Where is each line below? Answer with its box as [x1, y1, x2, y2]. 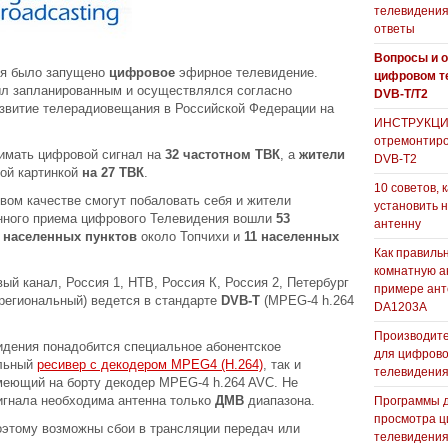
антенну [374, 217, 421, 231]
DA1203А [374, 300, 427, 314]
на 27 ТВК [82, 165, 144, 180]
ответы [374, 22, 415, 36]
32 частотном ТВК [165, 147, 280, 162]
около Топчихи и [137, 229, 244, 244]
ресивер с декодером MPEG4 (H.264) [37, 357, 263, 372]
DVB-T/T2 [374, 87, 428, 101]
